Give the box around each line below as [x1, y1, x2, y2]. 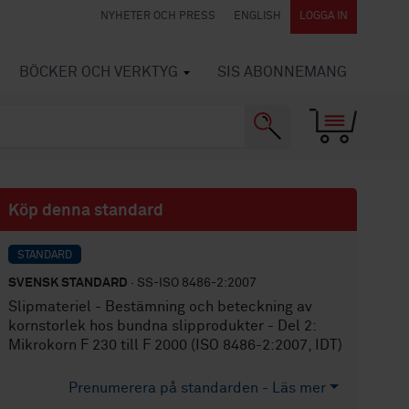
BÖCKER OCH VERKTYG [19, 65, 178, 79]
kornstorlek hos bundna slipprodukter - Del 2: [8, 319, 317, 333]
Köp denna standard [8, 203, 164, 219]
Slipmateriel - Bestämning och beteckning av [8, 299, 313, 314]
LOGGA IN [299, 11, 348, 22]
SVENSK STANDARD [8, 277, 129, 289]
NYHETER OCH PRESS [100, 11, 215, 22]
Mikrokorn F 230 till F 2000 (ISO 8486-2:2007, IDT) [8, 338, 343, 352]
